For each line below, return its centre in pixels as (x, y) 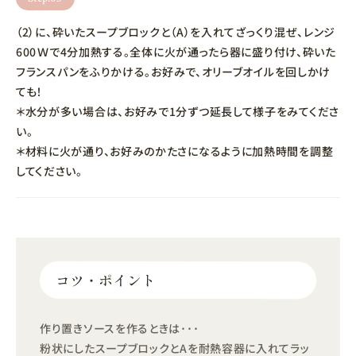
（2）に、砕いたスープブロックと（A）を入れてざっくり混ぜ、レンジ (176, 31)
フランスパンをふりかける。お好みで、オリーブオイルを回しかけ (174, 71)
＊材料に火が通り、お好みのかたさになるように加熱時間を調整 (174, 151)
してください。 (49, 170)
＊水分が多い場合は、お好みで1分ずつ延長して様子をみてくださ (177, 111)
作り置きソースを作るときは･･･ (120, 328)
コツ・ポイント (106, 279)
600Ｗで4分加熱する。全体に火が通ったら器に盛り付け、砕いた (176, 51)
